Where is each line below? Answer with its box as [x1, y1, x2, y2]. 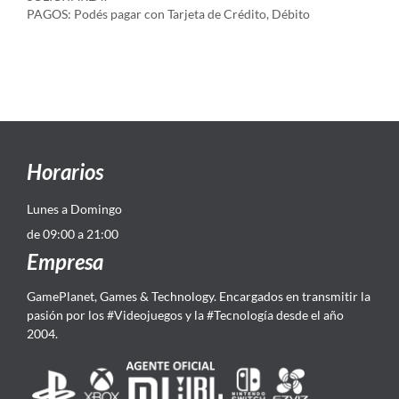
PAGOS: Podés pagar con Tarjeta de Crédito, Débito [27, 6, 310, 21]
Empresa [27, 248, 103, 274]
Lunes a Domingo [27, 201, 122, 216]
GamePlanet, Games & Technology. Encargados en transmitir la [27, 289, 370, 304]
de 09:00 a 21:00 [27, 226, 118, 241]
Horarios [27, 159, 103, 184]
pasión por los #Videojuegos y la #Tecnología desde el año [27, 307, 344, 322]
